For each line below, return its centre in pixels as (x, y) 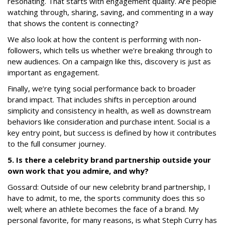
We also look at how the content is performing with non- (104, 39)
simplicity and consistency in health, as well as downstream (109, 111)
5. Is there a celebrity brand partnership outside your (109, 160)
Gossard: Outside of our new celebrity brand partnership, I (109, 187)
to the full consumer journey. (57, 144)
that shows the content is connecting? (73, 23)
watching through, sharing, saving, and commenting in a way (110, 12)
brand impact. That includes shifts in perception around (102, 100)
